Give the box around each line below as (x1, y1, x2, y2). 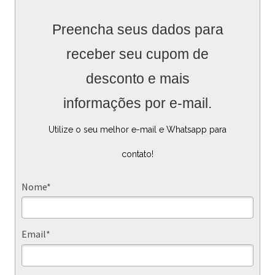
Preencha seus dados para (52, 21, 223, 37)
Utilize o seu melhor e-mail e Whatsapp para (48, 125, 227, 134)
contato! (122, 149, 153, 159)
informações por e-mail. (63, 95, 212, 111)
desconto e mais (85, 71, 190, 87)
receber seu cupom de (66, 46, 209, 62)
